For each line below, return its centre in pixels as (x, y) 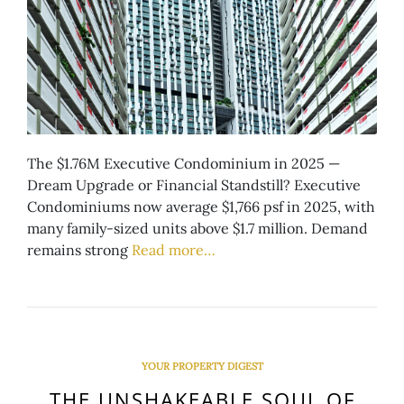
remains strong (79, 249)
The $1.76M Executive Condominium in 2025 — (184, 163)
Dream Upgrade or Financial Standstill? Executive (194, 184)
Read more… (174, 249)
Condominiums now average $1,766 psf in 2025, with (201, 206)
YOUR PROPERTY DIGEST (202, 366)
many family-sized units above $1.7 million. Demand (197, 228)
